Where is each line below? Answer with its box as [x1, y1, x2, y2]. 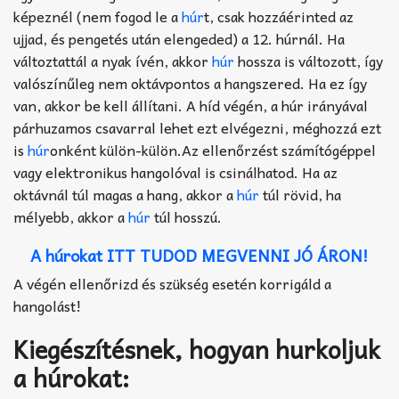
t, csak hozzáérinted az [204, 4, 354, 28]
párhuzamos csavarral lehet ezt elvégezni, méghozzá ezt [13, 115, 381, 139]
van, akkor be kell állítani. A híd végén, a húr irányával [13, 93, 368, 117]
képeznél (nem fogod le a [13, 4, 182, 28]
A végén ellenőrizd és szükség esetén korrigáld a [13, 271, 331, 295]
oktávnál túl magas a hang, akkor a [13, 182, 237, 206]
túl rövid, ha [259, 182, 341, 206]
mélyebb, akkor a [13, 204, 128, 228]
